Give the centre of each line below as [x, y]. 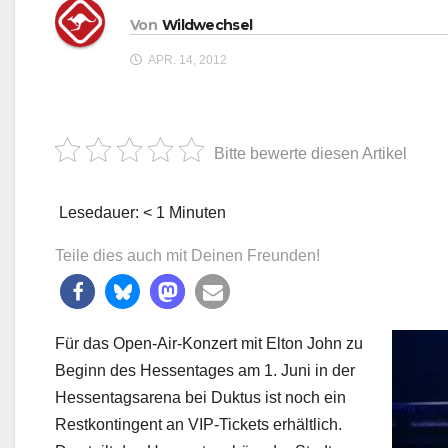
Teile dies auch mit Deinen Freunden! [187, 256]
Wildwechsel [207, 24]
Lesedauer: [97, 213]
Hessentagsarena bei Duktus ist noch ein [200, 398]
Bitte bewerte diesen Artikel [310, 154]
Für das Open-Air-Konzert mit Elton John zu [209, 344]
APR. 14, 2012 [186, 60]
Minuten [197, 213]
